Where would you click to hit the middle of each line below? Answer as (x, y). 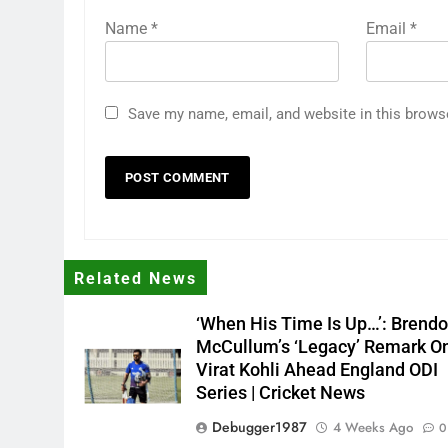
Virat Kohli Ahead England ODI (317, 370)
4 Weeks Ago (373, 427)
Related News (135, 279)
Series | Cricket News (281, 393)
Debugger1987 (260, 427)
